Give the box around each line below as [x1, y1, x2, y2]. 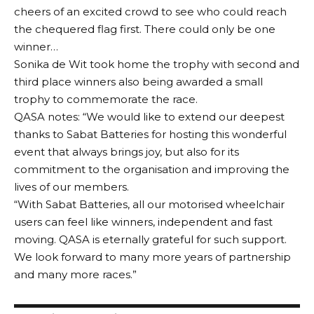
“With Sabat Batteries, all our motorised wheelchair [14, 197, 285, 211]
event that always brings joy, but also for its [14, 144, 239, 158]
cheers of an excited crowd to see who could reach [14, 4, 287, 18]
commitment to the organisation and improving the [14, 162, 289, 176]
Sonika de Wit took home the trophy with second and [14, 57, 299, 71]
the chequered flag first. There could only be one [14, 22, 275, 36]
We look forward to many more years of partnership [14, 250, 291, 264]
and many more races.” [14, 267, 137, 281]
